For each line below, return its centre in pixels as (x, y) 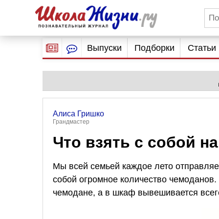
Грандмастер (71, 122)
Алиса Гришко (78, 114)
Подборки (155, 48)
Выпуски (104, 48)
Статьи (202, 48)
